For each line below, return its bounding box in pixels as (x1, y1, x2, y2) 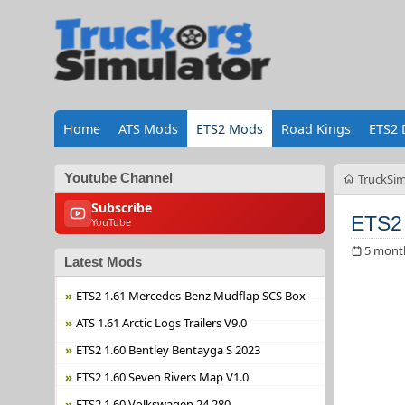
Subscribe (90, 198, 152, 216)
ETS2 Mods (195, 120, 263, 137)
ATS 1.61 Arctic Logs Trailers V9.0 (75, 315, 247, 331)
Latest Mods (63, 254, 142, 269)
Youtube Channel (63, 170, 173, 185)
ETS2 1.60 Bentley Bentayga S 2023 (75, 342, 260, 358)
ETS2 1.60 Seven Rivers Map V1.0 (75, 369, 249, 385)
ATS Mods (118, 120, 178, 137)
